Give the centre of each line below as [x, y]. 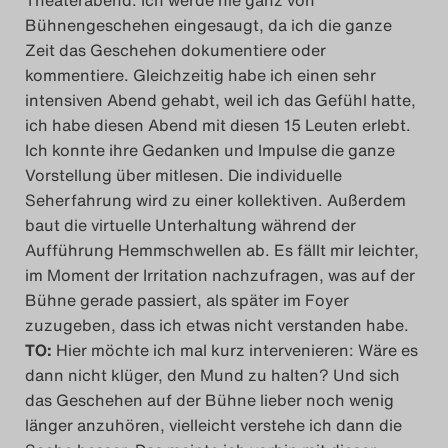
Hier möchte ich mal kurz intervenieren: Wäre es [237, 350]
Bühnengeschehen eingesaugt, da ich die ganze [208, 25]
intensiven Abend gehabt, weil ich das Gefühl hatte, [220, 100]
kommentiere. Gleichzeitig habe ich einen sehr [200, 75]
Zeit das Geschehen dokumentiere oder [175, 50]
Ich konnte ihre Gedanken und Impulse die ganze [210, 150]
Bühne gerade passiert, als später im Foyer [187, 300]
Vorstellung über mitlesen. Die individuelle [183, 175]
